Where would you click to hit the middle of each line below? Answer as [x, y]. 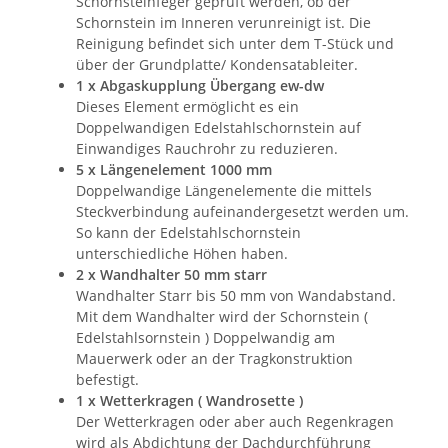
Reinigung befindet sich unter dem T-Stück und [235, 43]
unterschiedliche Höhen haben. [182, 253]
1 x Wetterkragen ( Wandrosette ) [189, 400]
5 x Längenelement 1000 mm [174, 169]
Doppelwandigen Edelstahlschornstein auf [218, 127]
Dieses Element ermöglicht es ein [187, 106]
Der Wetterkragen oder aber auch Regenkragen [235, 421]
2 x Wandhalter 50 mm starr [171, 274]
